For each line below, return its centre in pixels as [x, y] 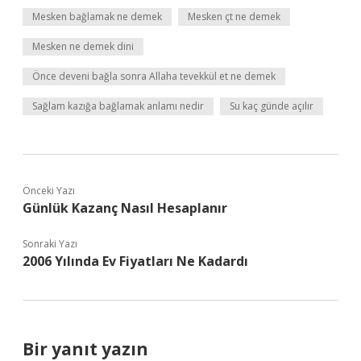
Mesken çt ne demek [234, 17]
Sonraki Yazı [50, 244]
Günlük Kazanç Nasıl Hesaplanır [125, 208]
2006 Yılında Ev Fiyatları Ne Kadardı [135, 261]
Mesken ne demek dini [83, 46]
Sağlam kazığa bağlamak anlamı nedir [118, 106]
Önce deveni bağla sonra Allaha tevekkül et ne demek [154, 76]
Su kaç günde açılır [272, 106]
